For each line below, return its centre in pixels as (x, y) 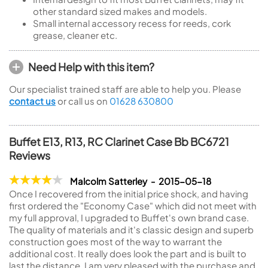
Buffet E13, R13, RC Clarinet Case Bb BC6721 (119, 141)
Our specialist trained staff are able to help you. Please (125, 89)
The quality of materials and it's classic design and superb (131, 229)
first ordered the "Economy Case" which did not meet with (133, 205)
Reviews (30, 155)
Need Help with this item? (91, 67)
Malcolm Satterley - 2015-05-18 (141, 181)
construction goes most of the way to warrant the (115, 241)
